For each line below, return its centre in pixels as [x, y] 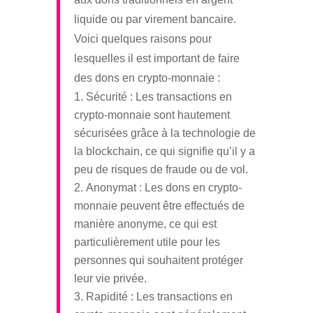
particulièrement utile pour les [147, 242]
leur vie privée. [110, 278]
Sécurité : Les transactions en [159, 96]
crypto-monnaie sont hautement [152, 115]
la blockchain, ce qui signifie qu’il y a [164, 151]
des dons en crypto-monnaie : [147, 78]
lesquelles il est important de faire [156, 58]
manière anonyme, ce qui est [145, 224]
